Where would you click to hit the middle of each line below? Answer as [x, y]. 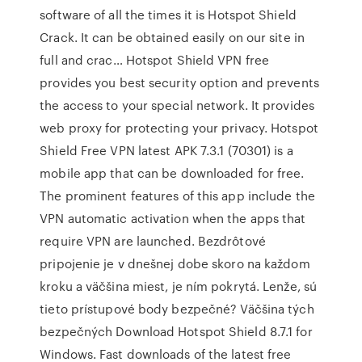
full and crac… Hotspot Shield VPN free [155, 60]
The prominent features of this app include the [177, 196]
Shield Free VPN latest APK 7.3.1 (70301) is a [166, 150]
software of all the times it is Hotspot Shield [168, 15]
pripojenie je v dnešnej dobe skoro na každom [175, 263]
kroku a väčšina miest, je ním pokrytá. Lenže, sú [179, 286]
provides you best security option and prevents [179, 82]
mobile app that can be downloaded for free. [172, 173]
